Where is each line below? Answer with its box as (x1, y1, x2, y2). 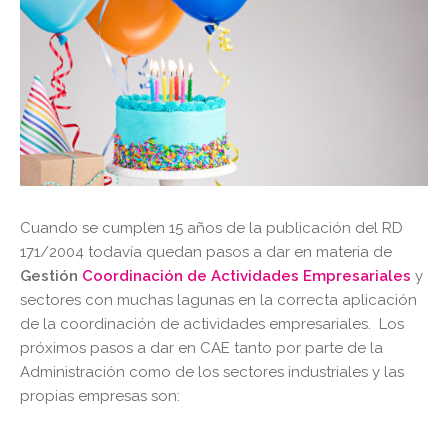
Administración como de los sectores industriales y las (20, 363, 404, 382)
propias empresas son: (20, 387, 180, 406)
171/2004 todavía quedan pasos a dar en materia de (20, 243, 392, 262)
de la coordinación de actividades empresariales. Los (20, 315, 404, 334)
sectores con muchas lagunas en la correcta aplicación (20, 291, 417, 310)
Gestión (20, 267, 82, 286)
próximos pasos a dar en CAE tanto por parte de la (20, 339, 383, 358)
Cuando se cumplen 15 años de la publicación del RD (20, 219, 403, 238)
